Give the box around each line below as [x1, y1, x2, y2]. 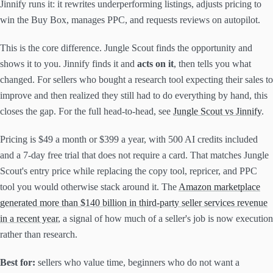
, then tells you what [174, 58, 251, 69]
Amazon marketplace [179, 182, 260, 193]
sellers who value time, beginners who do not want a [35, 257, 239, 268]
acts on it [137, 58, 174, 69]
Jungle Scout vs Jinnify [173, 106, 261, 117]
